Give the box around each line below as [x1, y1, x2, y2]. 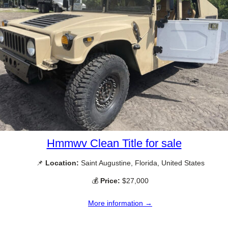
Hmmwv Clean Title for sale [46, 136, 182, 150]
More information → [88, 199, 152, 208]
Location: [45, 158, 79, 167]
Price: [100, 177, 120, 185]
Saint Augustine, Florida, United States [78, 158, 205, 167]
